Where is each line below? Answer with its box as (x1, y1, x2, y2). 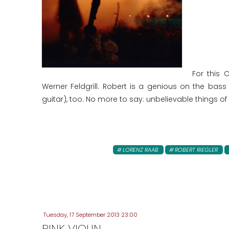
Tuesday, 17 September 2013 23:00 (43, 210, 138, 219)
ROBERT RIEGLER (174, 145, 218, 154)
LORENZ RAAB (122, 145, 158, 154)
